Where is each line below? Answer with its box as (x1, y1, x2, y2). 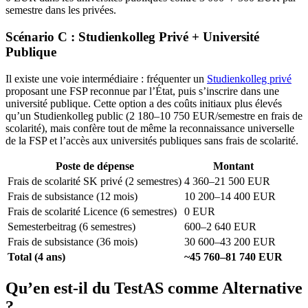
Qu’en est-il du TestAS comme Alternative (5, 278, 302, 297)
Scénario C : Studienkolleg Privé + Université (5, 30, 259, 45)
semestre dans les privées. (5, 4, 116, 16)
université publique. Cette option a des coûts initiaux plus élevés (5, 97, 282, 109)
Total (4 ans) (8, 250, 65, 263)
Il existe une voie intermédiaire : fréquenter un (5, 72, 207, 85)
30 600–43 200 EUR (184, 235, 276, 247)
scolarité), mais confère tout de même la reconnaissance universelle (5, 122, 294, 134)
